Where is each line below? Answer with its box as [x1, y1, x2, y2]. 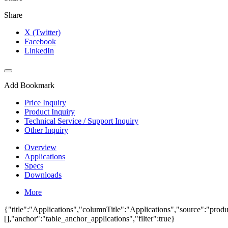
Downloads [24, 170, 62, 179]
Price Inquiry [24, 98, 66, 107]
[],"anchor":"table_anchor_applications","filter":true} [4, 214, 175, 223]
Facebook [24, 37, 56, 46]
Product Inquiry [24, 107, 75, 116]
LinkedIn [24, 46, 54, 55]
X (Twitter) [24, 27, 61, 37]
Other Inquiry [24, 125, 68, 134]
